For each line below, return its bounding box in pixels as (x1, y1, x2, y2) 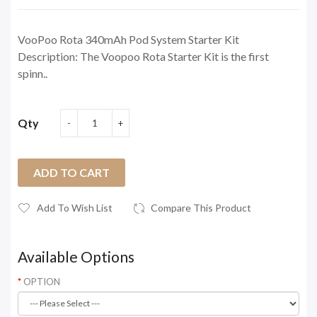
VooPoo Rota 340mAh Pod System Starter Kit (18, 32, 239, 46)
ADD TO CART (33, 165, 110, 179)
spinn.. (18, 66, 47, 80)
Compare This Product (151, 201, 251, 214)
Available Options (18, 247, 134, 265)
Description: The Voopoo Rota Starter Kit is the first (18, 49, 269, 63)
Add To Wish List (37, 201, 113, 214)
